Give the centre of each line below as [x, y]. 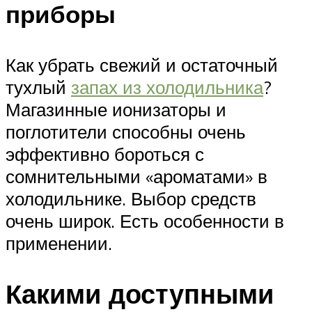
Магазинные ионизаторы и [116, 109]
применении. [59, 243]
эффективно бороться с [105, 154]
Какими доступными [140, 293]
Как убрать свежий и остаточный [142, 64]
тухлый [38, 87]
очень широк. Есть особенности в [145, 220]
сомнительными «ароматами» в [136, 176]
